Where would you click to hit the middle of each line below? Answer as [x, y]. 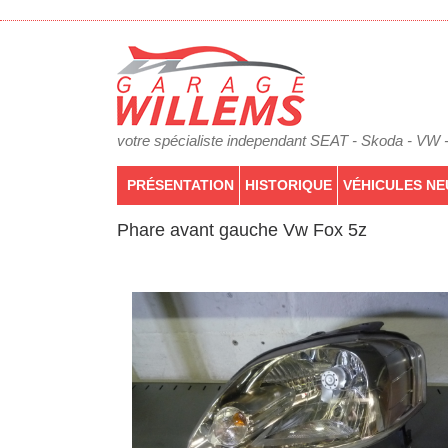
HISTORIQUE [288, 185]
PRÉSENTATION [180, 185]
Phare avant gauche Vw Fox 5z [242, 230]
